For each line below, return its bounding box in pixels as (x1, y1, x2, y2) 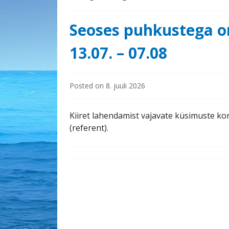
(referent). (70, 122, 108, 133)
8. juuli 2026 (106, 81, 145, 90)
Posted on (70, 81, 106, 90)
